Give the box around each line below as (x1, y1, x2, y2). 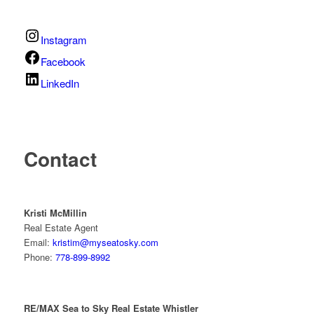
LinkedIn (40, 75, 79, 90)
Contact (23, 144, 97, 173)
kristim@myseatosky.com (52, 235, 158, 249)
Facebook (40, 53, 86, 69)
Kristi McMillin (23, 205, 87, 219)
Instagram (40, 32, 87, 47)
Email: (23, 235, 53, 249)
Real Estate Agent (23, 220, 98, 234)
